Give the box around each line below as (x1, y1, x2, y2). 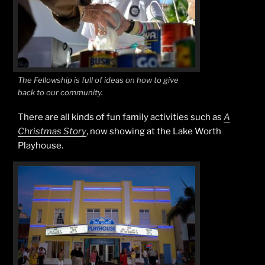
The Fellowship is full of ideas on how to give (18, 75, 179, 85)
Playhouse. (18, 140, 63, 151)
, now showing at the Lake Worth (86, 126, 221, 137)
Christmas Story (18, 126, 86, 137)
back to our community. (18, 87, 103, 97)
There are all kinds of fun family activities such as (18, 112, 224, 123)
